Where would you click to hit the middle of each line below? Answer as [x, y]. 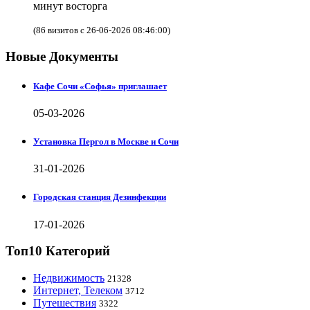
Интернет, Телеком [78, 291]
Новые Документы [62, 56]
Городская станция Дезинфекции [100, 197]
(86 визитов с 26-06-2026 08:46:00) [102, 30]
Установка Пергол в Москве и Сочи [106, 142]
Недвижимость [69, 278]
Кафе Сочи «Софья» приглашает [100, 86]
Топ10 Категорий [58, 251]
